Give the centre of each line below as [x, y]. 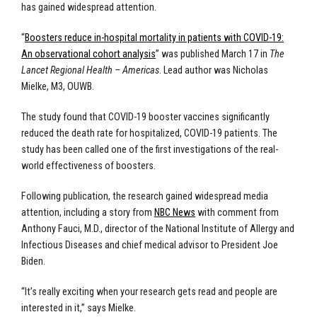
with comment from [238, 213]
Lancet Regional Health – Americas [90, 71]
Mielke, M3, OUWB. [58, 87]
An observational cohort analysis [88, 54]
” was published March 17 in [212, 54]
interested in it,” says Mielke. [79, 309]
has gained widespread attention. [89, 8]
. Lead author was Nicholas [214, 71]
